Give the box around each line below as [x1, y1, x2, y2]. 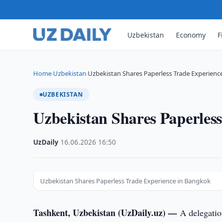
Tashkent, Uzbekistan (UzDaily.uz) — [33, 206, 180, 219]
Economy [176, 30, 206, 40]
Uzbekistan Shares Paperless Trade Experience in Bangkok [40, 176, 211, 185]
